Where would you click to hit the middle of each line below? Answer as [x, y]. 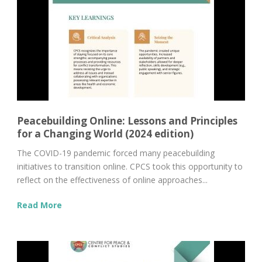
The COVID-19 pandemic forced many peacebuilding [116, 153]
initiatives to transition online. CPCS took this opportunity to [130, 166]
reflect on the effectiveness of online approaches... [112, 180]
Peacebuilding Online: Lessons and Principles [127, 121]
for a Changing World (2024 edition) [105, 134]
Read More [39, 205]
